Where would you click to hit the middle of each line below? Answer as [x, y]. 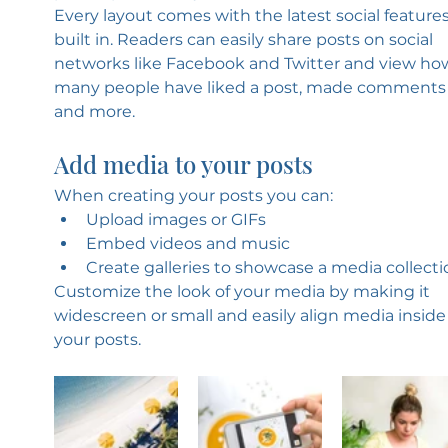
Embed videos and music [189, 243]
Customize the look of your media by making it [243, 291]
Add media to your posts [183, 163]
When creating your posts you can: [195, 195]
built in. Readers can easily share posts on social [245, 39]
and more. [94, 111]
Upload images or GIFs [175, 219]
